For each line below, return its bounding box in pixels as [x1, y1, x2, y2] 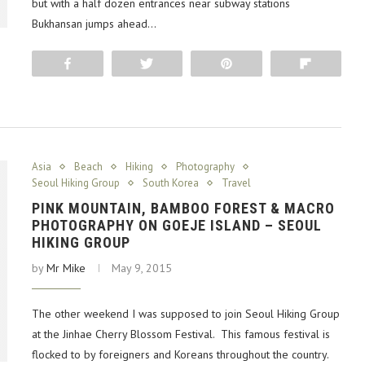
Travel [222, 176, 251, 191]
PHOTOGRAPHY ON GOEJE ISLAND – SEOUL [32, 217, 322, 235]
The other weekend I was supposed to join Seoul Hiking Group [32, 306, 340, 322]
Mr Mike [46, 261, 86, 276]
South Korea [143, 176, 199, 191]
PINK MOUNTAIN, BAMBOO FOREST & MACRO [32, 200, 335, 218]
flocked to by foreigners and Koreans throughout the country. [32, 347, 328, 363]
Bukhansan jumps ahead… [32, 16, 156, 32]
